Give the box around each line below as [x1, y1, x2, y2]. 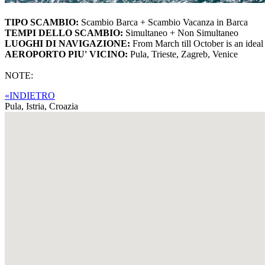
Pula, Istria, [5, 101, 49, 112]
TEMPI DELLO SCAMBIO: [5, 28, 125, 38]
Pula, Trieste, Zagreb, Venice [130, 49, 238, 60]
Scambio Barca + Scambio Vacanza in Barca [81, 17, 248, 28]
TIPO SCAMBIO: [5, 17, 81, 28]
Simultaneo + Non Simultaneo [125, 28, 238, 38]
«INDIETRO [5, 91, 55, 101]
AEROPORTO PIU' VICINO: [5, 49, 130, 60]
